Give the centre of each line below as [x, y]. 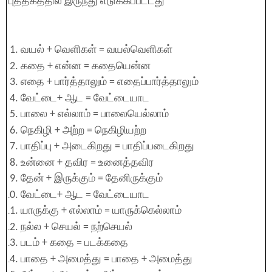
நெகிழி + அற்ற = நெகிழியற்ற [83, 131]
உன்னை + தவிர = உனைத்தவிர [87, 163]
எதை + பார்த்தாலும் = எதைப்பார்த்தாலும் [110, 82]
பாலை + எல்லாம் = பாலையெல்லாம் [95, 114]
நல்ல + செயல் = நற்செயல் [76, 227]
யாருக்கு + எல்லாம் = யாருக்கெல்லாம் [101, 211]
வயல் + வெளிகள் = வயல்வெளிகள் [97, 50]
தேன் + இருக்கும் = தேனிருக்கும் [92, 179]
